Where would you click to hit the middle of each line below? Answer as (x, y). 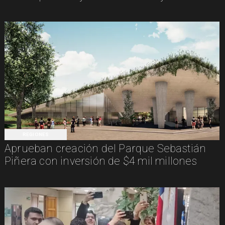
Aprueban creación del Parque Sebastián (105, 149)
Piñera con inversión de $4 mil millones (100, 161)
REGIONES (36, 135)
